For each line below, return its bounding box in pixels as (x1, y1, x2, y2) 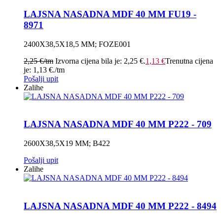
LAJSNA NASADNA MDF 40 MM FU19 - (24, 9, 196, 20)
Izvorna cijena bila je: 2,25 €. (55, 56, 146, 65)
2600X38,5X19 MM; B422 (24, 139, 110, 148)
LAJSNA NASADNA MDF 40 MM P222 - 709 (24, 119, 212, 130)
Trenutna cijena (165, 56, 213, 65)
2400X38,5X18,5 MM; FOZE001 (24, 39, 131, 48)
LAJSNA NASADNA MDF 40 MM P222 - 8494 (24, 200, 217, 211)
